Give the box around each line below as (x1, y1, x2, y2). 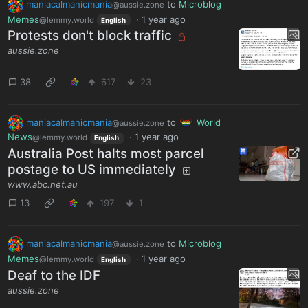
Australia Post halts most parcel (8, 146, 205, 162)
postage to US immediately (8, 162, 177, 178)
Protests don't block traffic (8, 27, 173, 44)
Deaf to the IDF (8, 267, 101, 283)
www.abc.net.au (8, 179, 78, 190)
